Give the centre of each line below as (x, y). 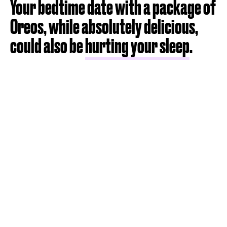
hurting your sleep (137, 46)
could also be (48, 46)
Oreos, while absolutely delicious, (104, 27)
